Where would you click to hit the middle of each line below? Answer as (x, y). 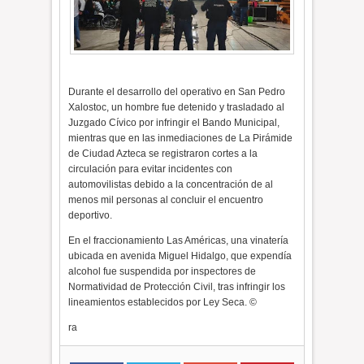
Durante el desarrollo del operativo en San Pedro (177, 92)
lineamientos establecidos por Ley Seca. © (163, 303)
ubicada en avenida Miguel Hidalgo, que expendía (180, 256)
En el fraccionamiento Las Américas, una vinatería (179, 241)
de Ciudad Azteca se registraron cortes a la (163, 154)
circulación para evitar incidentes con (151, 169)
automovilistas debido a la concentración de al (171, 185)
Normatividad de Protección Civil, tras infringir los (177, 287)
